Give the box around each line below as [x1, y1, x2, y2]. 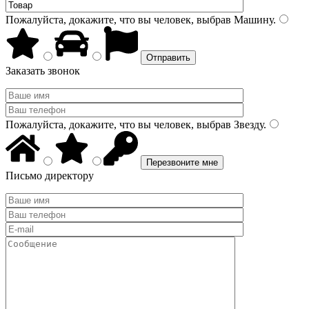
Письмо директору [6, 170, 94, 181]
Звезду [231, 119, 263, 130]
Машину [231, 14, 273, 26]
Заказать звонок [6, 65, 80, 77]
